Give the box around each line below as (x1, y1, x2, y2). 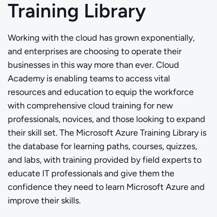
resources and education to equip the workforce (8, 87, 194, 97)
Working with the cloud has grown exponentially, (8, 32, 195, 43)
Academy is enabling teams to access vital (8, 73, 170, 84)
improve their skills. (8, 195, 81, 206)
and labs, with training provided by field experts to (8, 155, 201, 165)
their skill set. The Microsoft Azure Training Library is (8, 127, 206, 138)
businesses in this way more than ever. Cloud (8, 60, 179, 70)
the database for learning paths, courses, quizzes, (8, 141, 197, 152)
